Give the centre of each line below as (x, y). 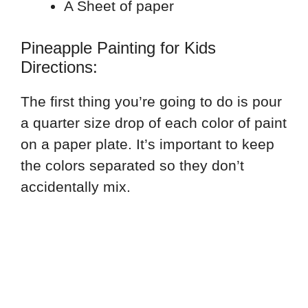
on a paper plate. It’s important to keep (147, 144)
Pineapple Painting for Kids (118, 47)
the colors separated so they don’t (132, 165)
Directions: (59, 67)
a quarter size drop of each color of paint (154, 122)
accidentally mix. (76, 186)
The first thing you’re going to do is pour (151, 101)
